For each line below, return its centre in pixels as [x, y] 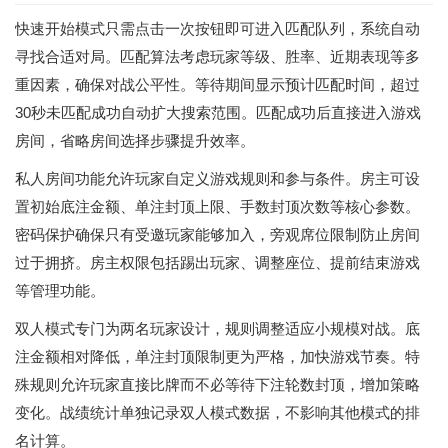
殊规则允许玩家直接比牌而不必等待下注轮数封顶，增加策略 [217, 384]
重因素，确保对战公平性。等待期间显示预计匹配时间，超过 [217, 84]
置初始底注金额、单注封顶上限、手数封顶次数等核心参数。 [217, 206]
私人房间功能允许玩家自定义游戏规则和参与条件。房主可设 [217, 178]
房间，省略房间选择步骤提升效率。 [135, 140]
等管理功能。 [60, 290]
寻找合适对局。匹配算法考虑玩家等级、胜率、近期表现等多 [217, 56]
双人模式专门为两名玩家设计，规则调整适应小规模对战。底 [217, 328]
